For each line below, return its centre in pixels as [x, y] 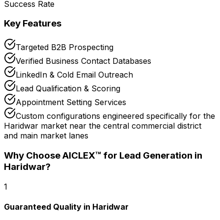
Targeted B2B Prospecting [65, 47]
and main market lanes [46, 136]
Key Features [33, 24]
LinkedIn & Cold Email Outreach [74, 75]
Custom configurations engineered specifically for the [115, 116]
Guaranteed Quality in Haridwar [66, 206]
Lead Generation [156, 155]
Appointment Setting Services [71, 102]
